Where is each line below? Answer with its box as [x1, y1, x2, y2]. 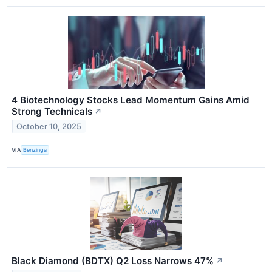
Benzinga [23, 146, 47, 154]
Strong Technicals [12, 105, 92, 117]
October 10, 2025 [16, 121, 82, 131]
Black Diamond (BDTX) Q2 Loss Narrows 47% [12, 255, 214, 267]
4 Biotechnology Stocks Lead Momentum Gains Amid [12, 93, 250, 106]
